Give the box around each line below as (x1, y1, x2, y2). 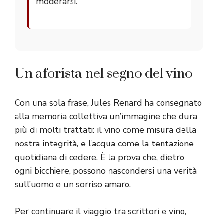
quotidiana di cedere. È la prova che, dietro (15, 151, 184, 163)
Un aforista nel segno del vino (15, 65, 193, 83)
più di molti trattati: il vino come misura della (15, 124, 196, 136)
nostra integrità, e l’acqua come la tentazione (15, 138, 194, 150)
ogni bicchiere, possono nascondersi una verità (15, 165, 197, 177)
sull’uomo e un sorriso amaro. (15, 179, 131, 191)
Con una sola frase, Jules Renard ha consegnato (15, 97, 202, 109)
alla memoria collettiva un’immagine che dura (15, 110, 197, 123)
